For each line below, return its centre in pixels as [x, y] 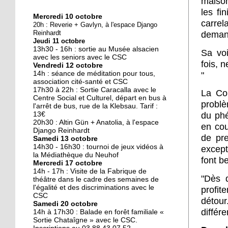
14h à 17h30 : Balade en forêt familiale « [98, 212]
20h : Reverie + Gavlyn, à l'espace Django [95, 25]
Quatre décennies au [86, 179]
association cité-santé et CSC [80, 82]
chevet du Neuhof [80, 189]
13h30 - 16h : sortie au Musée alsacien [96, 49]
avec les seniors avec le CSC [80, 57]
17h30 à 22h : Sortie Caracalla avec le [95, 90]
